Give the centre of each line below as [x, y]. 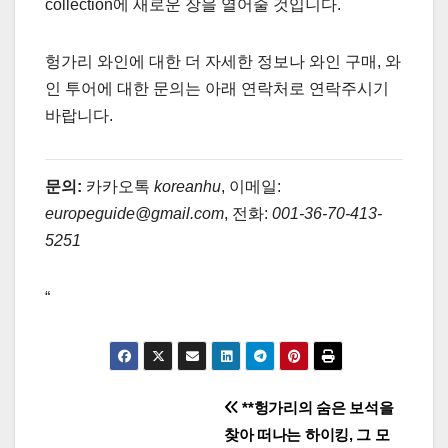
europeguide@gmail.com [134, 214]
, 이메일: [251, 187]
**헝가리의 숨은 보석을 [316, 407]
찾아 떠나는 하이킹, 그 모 [307, 434]
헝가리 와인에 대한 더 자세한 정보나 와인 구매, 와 [223, 62]
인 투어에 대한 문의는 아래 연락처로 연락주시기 [217, 89]
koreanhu [187, 187]
